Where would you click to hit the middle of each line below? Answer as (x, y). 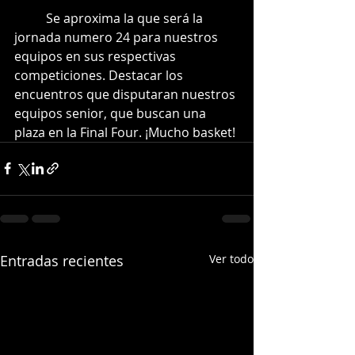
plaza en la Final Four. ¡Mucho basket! (125, 132)
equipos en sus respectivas (97, 56)
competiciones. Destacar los (100, 75)
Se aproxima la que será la (30, 18)
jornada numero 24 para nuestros (118, 37)
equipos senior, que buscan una (112, 113)
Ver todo (231, 258)
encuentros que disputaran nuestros (126, 94)
